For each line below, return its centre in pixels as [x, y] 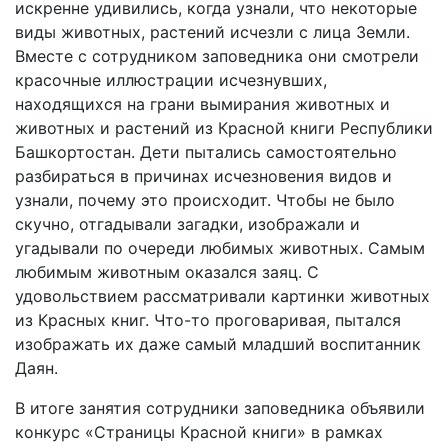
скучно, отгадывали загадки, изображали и [187, 224]
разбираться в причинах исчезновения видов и [203, 176]
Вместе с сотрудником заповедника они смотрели [217, 56]
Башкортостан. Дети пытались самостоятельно [206, 152]
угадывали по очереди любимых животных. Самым [220, 248]
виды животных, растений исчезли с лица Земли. [212, 32]
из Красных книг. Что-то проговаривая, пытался [208, 320]
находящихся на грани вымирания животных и [202, 104]
